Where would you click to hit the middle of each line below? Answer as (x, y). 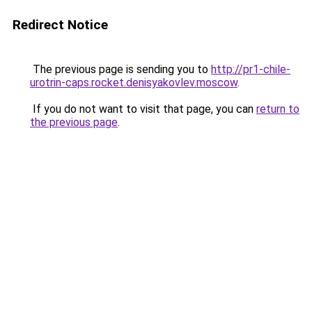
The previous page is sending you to (120, 69)
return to (278, 109)
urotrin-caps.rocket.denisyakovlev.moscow (134, 83)
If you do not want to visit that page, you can (143, 109)
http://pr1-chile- (251, 69)
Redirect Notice (60, 25)
